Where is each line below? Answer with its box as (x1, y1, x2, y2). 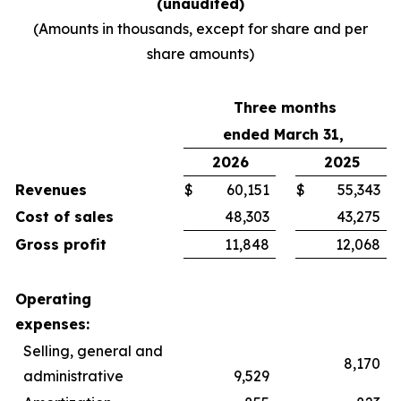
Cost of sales (15, 208, 114, 226)
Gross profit (15, 235, 107, 253)
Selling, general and (23, 342, 163, 360)
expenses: (15, 315, 90, 333)
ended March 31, (222, 125, 348, 143)
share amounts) (147, 45, 254, 63)
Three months (234, 98, 337, 116)
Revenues (15, 181, 87, 199)
